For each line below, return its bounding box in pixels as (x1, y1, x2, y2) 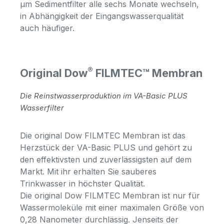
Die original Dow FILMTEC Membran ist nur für (20, 190, 200, 200)
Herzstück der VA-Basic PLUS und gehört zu (20, 142, 192, 152)
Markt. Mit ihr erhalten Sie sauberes (20, 166, 156, 176)
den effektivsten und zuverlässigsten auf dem (20, 154, 191, 164)
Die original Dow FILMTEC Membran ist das (20, 130, 185, 140)
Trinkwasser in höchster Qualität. (20, 178, 147, 188)
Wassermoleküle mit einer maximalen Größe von (20, 202, 204, 212)
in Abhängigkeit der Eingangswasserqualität (20, 10, 183, 21)
